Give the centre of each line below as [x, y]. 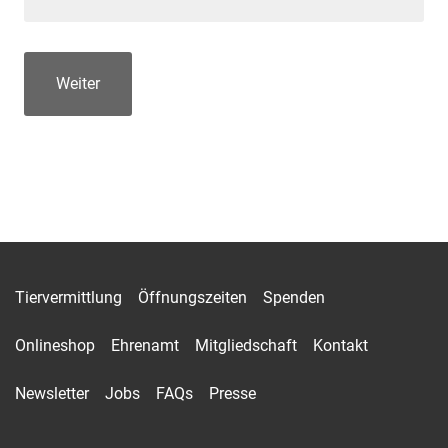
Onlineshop [55, 345]
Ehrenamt [145, 345]
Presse [232, 393]
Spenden [294, 297]
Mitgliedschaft [246, 345]
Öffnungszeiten [192, 297]
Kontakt [340, 345]
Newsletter [52, 393]
